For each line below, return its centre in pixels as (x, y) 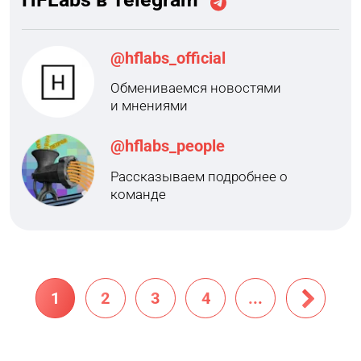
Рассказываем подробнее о (199, 176)
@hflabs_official (168, 58)
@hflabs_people (167, 147)
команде (138, 194)
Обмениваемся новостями (195, 88)
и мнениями (149, 106)
